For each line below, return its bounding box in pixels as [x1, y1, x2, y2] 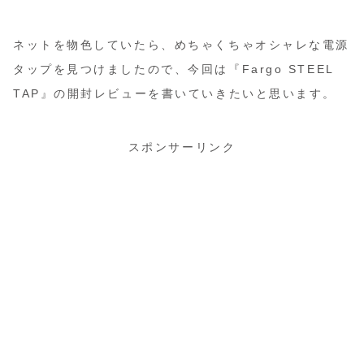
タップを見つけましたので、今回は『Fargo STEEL [13, 62, 334, 76]
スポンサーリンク [128, 141, 236, 154]
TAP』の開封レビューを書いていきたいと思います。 [13, 86, 336, 100]
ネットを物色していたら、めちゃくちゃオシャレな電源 [13, 37, 349, 51]
